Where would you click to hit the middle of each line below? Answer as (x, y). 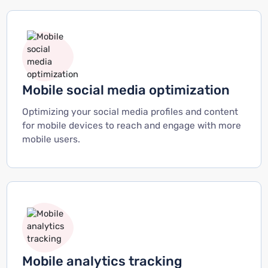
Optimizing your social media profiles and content (130, 112)
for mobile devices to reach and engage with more (131, 125)
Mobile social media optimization (126, 90)
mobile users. (51, 139)
